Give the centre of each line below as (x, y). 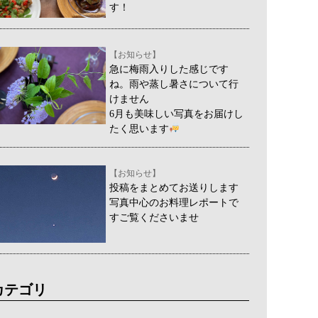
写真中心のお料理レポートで (174, 202)
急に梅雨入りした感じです (169, 69)
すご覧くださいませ (154, 217)
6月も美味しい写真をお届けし (176, 114)
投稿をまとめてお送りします (174, 187)
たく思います (139, 128)
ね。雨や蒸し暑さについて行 (174, 84)
